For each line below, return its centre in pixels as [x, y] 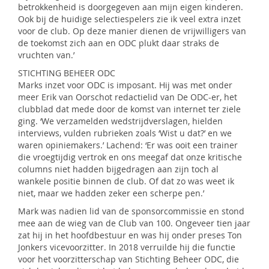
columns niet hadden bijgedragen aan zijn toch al [118, 169]
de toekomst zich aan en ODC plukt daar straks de [119, 43]
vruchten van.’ [46, 55]
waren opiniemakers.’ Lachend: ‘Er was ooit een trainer [128, 145]
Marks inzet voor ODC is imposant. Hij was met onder [125, 85]
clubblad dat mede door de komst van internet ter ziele [129, 109]
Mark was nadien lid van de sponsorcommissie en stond [131, 211]
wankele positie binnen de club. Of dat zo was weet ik [126, 181]
